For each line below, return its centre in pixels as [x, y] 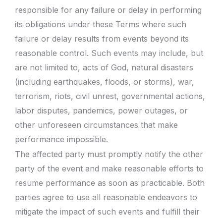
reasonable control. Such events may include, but [109, 53]
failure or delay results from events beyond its [102, 38]
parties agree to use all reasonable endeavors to [106, 197]
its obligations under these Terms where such [101, 24]
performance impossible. [61, 139]
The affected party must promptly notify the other [109, 154]
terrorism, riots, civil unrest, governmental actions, [110, 96]
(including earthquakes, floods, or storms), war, [105, 82]
